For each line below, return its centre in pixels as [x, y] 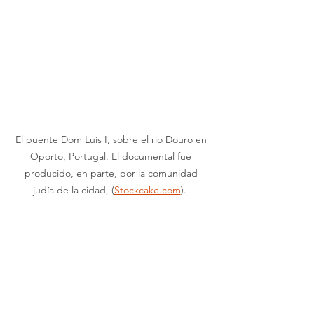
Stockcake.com [147, 190]
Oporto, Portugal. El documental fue [112, 157]
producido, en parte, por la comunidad [112, 173]
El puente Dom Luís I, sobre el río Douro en [112, 140]
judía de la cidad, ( [73, 190]
